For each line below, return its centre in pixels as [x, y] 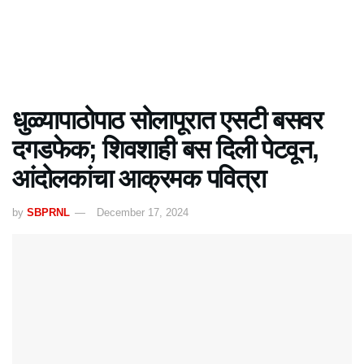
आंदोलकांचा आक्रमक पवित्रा [139, 179]
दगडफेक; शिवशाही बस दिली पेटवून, [165, 149]
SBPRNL [48, 212]
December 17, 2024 [143, 212]
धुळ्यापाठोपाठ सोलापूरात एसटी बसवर [167, 120]
